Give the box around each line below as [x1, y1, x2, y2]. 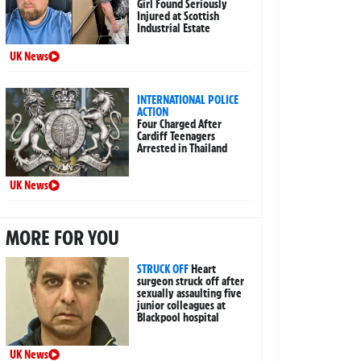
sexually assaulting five [137, 286, 243, 301]
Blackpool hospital [137, 310, 220, 326]
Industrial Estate [137, 21, 211, 36]
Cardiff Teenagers [137, 129, 216, 144]
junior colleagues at [137, 298, 226, 313]
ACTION [137, 105, 169, 120]
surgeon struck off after [137, 274, 245, 289]
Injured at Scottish [137, 9, 220, 24]
